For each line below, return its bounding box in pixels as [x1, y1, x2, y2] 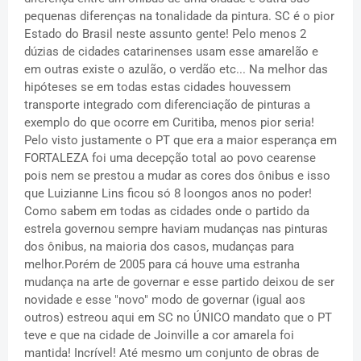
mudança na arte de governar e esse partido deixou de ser [24, 274, 334, 289]
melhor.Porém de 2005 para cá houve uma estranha [24, 256, 300, 272]
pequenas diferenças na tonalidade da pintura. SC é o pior [24, 8, 334, 23]
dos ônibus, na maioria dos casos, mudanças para [24, 239, 294, 254]
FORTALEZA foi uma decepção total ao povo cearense [24, 150, 316, 165]
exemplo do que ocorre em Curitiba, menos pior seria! [24, 114, 314, 130]
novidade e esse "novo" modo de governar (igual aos [24, 292, 305, 307]
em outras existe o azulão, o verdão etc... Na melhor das [24, 61, 328, 77]
